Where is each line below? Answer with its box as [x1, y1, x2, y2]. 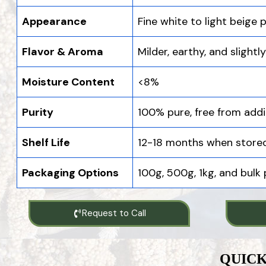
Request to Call [81, 207, 146, 219]
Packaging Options [22, 165, 119, 180]
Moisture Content [22, 74, 115, 89]
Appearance [22, 14, 87, 28]
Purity [22, 104, 53, 119]
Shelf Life [22, 135, 70, 150]
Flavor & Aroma [22, 44, 103, 59]
